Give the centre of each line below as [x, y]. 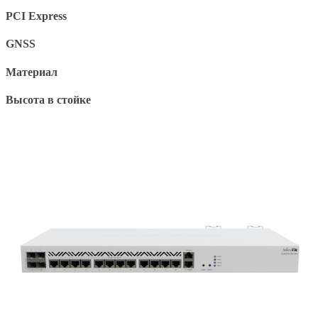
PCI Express [36, 16]
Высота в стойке [48, 99]
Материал [32, 72]
